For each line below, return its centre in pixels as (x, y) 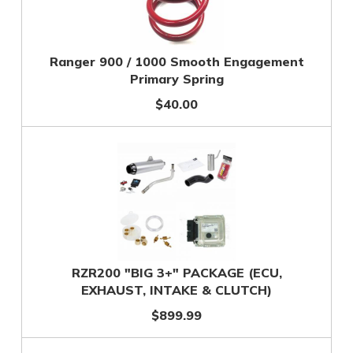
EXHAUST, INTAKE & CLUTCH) (176, 290)
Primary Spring (176, 79)
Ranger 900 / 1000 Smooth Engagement (176, 61)
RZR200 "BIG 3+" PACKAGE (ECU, (176, 273)
